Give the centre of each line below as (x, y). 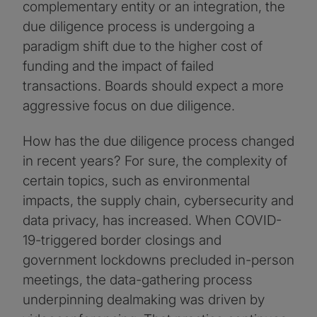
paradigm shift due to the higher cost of (143, 46)
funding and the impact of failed (118, 66)
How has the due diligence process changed (158, 141)
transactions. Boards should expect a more (153, 86)
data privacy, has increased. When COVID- (152, 220)
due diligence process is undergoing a (139, 26)
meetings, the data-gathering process (138, 279)
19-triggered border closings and (122, 240)
